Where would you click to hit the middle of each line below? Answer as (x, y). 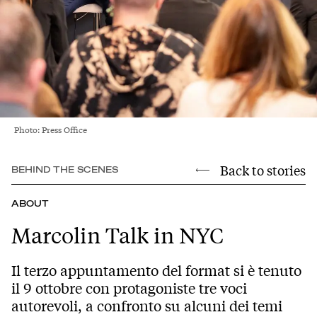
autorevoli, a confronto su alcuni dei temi (147, 306)
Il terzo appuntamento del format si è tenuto (156, 270)
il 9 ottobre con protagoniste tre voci (129, 288)
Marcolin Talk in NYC (117, 235)
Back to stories (263, 169)
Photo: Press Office (51, 129)
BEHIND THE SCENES (65, 169)
